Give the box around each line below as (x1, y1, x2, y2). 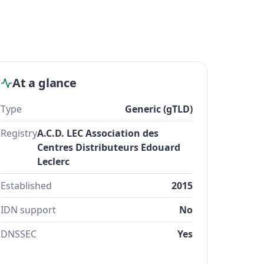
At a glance (12, 75, 77, 91)
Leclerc (37, 155, 70, 168)
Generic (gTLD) (125, 103, 193, 115)
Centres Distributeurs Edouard (37, 141, 180, 154)
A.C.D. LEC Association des (37, 127, 159, 140)
